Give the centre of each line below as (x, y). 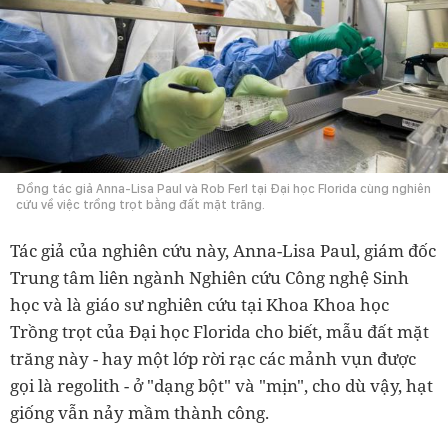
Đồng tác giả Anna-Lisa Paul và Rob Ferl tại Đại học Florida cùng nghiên (223, 189)
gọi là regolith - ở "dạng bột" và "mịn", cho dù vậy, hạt (221, 386)
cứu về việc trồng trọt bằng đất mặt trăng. (140, 205)
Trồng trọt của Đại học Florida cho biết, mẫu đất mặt (219, 332)
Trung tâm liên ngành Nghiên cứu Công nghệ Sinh (209, 278)
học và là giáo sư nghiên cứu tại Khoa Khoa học (199, 305)
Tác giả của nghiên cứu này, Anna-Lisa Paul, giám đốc (223, 251)
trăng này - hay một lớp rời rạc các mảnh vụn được (213, 359)
